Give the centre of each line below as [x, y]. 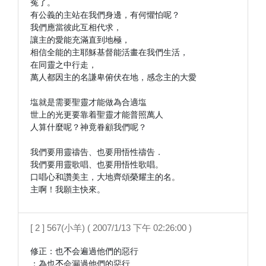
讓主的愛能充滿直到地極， [80, 40]
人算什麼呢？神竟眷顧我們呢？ [88, 127]
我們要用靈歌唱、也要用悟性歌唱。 [97, 164]
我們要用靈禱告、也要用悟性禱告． [97, 152]
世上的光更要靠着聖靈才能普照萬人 [97, 115]
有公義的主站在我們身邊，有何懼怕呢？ [105, 15]
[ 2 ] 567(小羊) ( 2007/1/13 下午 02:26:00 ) [111, 228]
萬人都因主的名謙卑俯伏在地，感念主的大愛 [113, 77]
